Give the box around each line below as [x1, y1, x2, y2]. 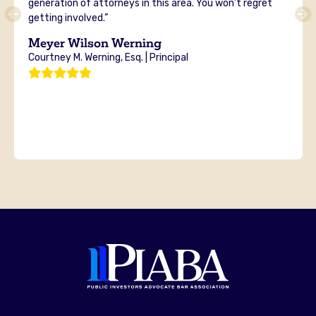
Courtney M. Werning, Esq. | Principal [28, 51, 188, 63]
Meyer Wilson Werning [28, 35, 162, 51]
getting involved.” [28, 11, 108, 24]
